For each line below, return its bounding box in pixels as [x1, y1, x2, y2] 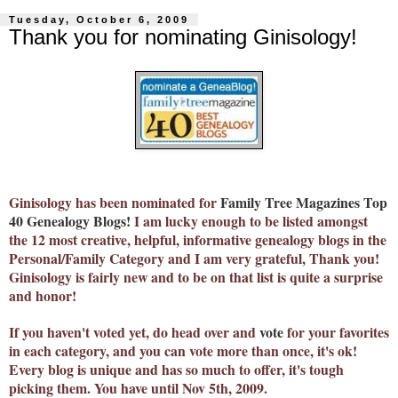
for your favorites [283, 321, 389, 342]
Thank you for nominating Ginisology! [9, 25, 357, 50]
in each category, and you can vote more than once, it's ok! [9, 339, 357, 361]
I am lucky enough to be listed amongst [131, 210, 368, 231]
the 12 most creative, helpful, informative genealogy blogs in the [9, 228, 386, 250]
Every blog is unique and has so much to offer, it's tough [9, 358, 344, 379]
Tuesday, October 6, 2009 [9, 14, 189, 26]
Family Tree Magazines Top [220, 191, 387, 212]
